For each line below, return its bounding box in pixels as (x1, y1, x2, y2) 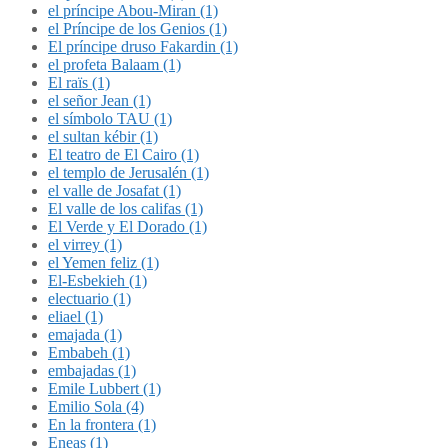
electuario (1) (48, 290, 131, 307)
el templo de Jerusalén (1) (48, 164, 209, 181)
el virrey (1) (48, 236, 122, 253)
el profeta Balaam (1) (48, 56, 181, 73)
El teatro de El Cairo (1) (48, 146, 199, 163)
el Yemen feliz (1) (48, 254, 159, 271)
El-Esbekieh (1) (48, 272, 147, 289)
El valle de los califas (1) (48, 200, 203, 217)
